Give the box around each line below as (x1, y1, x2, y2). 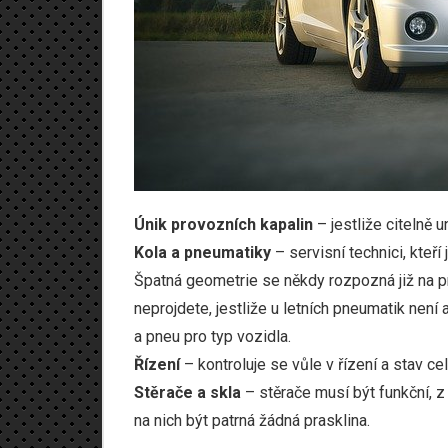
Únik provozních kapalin (134, 215, 313, 234)
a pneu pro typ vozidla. (134, 327, 291, 346)
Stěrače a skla (134, 383, 241, 402)
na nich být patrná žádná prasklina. (134, 411, 370, 430)
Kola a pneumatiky (134, 243, 271, 262)
